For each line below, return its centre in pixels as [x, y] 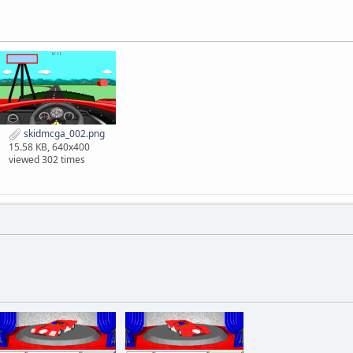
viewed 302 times [47, 159]
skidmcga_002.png [63, 133]
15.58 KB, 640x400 [49, 147]
